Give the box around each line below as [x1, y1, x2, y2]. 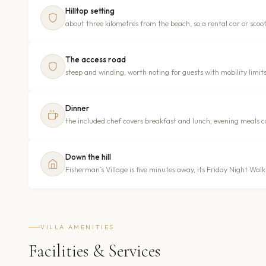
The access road [65, 54, 126, 64]
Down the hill [65, 151, 111, 161]
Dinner [65, 103, 90, 113]
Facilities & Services [28, 240, 160, 261]
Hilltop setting [65, 5, 115, 15]
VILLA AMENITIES [40, 223, 115, 231]
